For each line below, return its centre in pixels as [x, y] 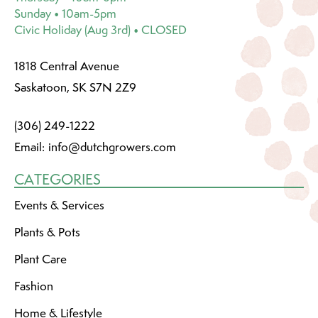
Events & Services [59, 205]
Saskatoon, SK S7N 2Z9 [75, 87]
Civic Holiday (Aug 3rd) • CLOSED [100, 29]
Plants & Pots [47, 232]
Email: [29, 147]
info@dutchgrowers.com [112, 147]
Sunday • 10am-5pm [65, 13]
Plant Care [40, 259]
